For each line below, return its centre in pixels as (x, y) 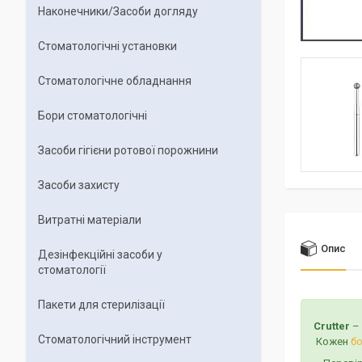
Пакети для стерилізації (101, 305)
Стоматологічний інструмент (115, 339)
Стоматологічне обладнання (115, 81)
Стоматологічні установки (107, 46)
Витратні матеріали (90, 220)
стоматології (72, 270)
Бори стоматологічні (93, 116)
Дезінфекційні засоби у (100, 255)
